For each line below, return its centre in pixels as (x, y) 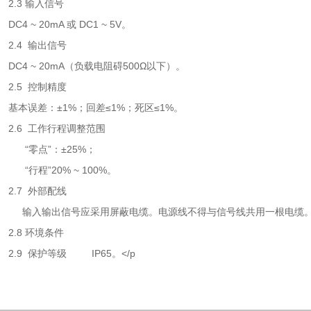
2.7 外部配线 (37, 191)
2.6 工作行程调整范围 (57, 128)
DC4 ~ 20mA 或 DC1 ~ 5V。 (70, 24)
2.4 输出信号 (37, 45)
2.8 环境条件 (36, 233)
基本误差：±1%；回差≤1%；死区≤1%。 (96, 108)
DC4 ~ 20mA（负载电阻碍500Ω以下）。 (97, 66)
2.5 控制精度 (37, 87)
